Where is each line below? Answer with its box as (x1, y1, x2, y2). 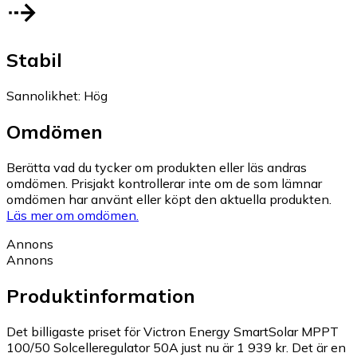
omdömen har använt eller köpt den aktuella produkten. (6, 190, 331, 207)
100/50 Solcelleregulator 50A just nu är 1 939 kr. (6, 339, 288, 355)
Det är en (292, 339, 346, 355)
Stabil (6, 48, 62, 73)
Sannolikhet (6, 87, 78, 104)
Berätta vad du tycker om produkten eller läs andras (6, 159, 307, 175)
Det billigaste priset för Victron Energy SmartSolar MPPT (6, 323, 339, 339)
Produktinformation (6, 283, 195, 308)
